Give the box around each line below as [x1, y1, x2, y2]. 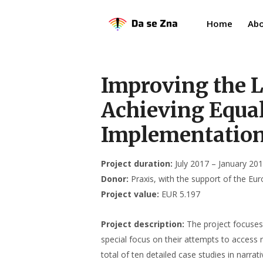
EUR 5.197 [159, 188, 200, 200]
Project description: [101, 218, 184, 230]
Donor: [101, 173, 129, 184]
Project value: [101, 188, 159, 200]
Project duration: [101, 158, 173, 169]
